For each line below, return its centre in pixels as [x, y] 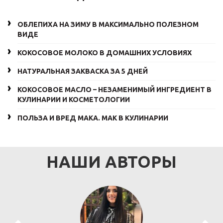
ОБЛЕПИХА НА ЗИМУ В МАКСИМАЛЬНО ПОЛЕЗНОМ [108, 24]
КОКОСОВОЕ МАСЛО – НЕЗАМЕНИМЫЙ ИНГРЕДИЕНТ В [114, 89]
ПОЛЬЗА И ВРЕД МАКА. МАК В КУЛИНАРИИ [93, 118]
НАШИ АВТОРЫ [111, 161]
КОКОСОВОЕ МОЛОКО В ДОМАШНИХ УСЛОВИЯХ [105, 53]
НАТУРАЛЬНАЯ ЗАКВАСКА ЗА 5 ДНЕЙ [83, 71]
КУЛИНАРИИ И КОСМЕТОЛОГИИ [74, 99]
